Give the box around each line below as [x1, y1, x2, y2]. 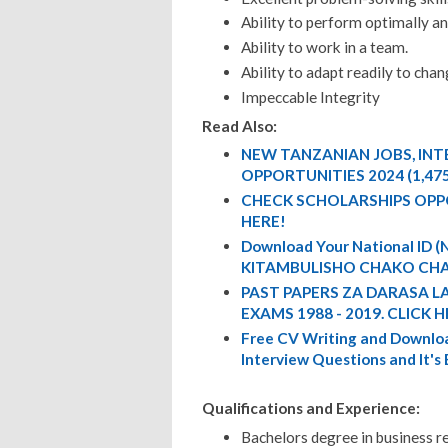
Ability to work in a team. [240, 38, 408, 57]
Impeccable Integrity [240, 87, 380, 106]
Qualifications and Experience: [202, 399, 420, 418]
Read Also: [202, 116, 277, 135]
